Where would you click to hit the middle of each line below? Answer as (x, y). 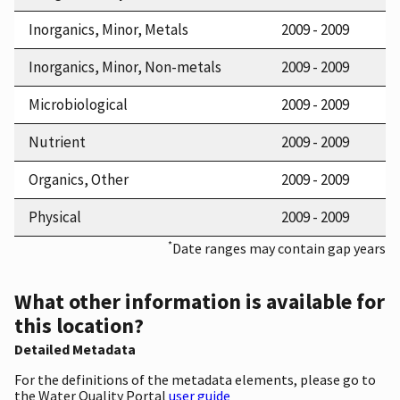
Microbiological (78, 104)
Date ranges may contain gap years (279, 248)
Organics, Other (79, 179)
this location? (79, 326)
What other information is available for (200, 302)
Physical (55, 217)
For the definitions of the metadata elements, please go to (195, 380)
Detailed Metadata (75, 350)
